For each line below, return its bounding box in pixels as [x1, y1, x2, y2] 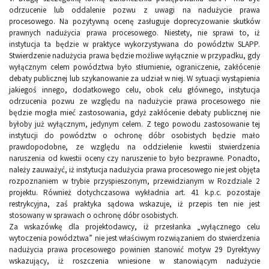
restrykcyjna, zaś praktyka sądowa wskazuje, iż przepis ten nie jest [9, 199, 260, 210]
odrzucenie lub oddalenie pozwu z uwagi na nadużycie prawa [9, 5, 260, 16]
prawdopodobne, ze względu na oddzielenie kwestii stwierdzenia [9, 142, 260, 153]
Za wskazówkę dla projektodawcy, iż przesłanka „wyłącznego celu [9, 222, 260, 232]
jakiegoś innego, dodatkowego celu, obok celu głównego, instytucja [9, 85, 260, 95]
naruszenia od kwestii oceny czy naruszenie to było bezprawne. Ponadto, [9, 153, 260, 164]
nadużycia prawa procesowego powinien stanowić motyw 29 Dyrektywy [9, 244, 260, 255]
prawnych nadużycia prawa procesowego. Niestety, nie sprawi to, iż [9, 28, 260, 38]
